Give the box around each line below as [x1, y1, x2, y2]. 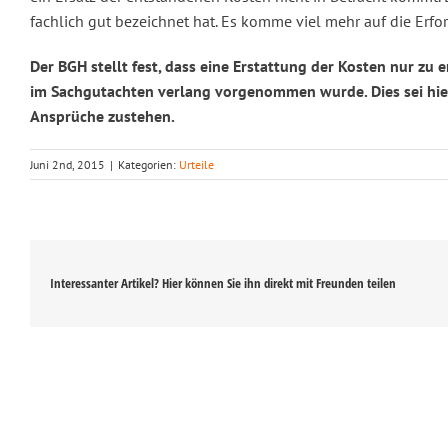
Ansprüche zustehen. [30, 106, 175, 127]
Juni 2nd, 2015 [30, 157, 105, 173]
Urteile [179, 157, 214, 173]
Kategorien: [118, 157, 179, 173]
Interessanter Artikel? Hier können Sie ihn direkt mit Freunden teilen [50, 273, 396, 292]
